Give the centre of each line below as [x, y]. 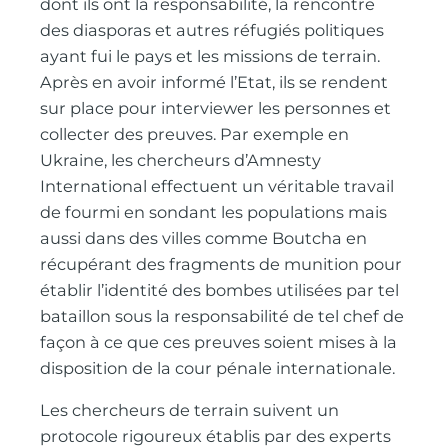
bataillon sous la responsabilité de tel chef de [222, 315]
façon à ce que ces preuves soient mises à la [219, 341]
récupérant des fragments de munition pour [221, 263]
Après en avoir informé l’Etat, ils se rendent [214, 81]
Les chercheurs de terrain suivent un [190, 409]
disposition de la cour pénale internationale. [218, 367]
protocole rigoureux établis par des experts [216, 435]
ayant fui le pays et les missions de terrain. [210, 55]
